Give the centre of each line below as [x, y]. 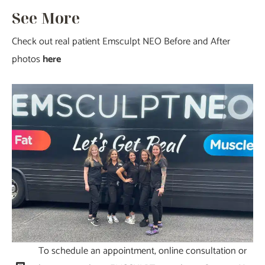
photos [27, 59]
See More [46, 17]
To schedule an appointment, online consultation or [143, 251]
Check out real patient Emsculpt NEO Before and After [121, 41]
